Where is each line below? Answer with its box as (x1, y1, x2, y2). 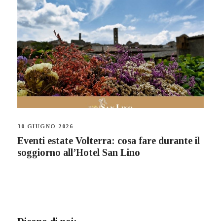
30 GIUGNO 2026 (17, 123, 73, 130)
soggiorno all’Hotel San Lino (17, 147, 140, 158)
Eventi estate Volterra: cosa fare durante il (17, 135, 200, 147)
